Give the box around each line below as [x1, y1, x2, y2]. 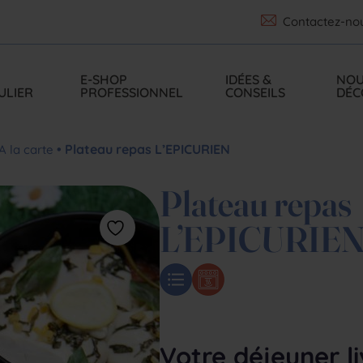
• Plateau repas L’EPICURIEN [53, 141, 230, 157]
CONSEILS [225, 84, 286, 100]
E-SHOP [80, 71, 128, 88]
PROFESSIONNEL [80, 84, 184, 100]
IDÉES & [225, 71, 272, 88]
